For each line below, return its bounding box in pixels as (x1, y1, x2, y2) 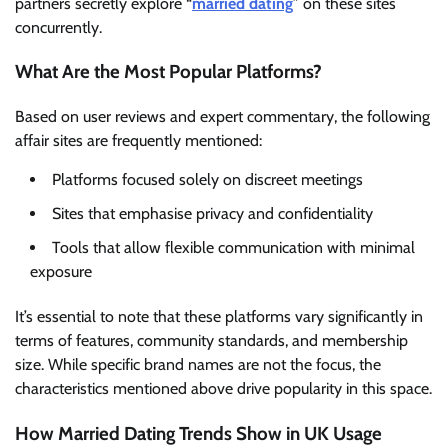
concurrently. (15, 17, 102, 37)
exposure (30, 261, 92, 281)
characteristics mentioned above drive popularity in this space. (15, 378, 432, 398)
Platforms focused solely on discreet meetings (52, 169, 363, 189)
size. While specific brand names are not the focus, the (15, 354, 381, 374)
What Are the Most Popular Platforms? (15, 60, 322, 84)
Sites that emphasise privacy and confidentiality (52, 203, 373, 223)
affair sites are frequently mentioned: (15, 130, 262, 150)
